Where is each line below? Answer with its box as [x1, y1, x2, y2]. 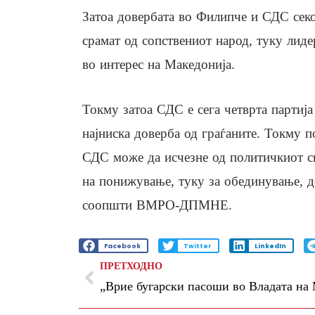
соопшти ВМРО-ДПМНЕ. [82, 198, 232, 213]
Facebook [103, 241, 141, 250]
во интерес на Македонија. [82, 57, 235, 72]
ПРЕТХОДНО [100, 261, 162, 272]
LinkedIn [254, 241, 286, 250]
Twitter [183, 241, 212, 250]
